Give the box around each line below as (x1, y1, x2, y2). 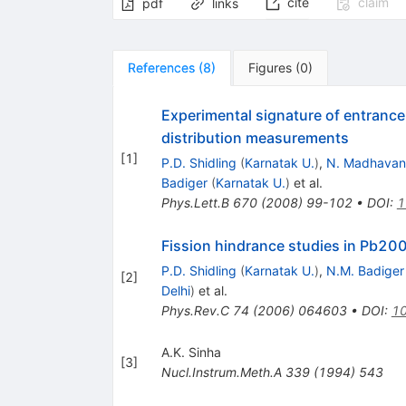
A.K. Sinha (160, 343, 221, 360)
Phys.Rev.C (160, 302, 229, 318)
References (127, 59, 195, 75)
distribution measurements (160, 128, 349, 147)
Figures (247, 59, 292, 75)
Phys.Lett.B (160, 194, 229, 210)
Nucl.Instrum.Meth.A (160, 363, 282, 380)
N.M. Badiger (325, 262, 404, 278)
